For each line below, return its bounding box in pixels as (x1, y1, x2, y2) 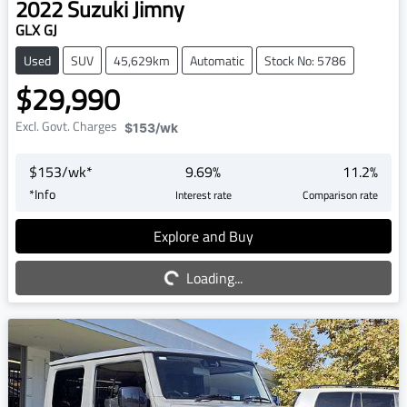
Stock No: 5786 (264, 50, 346, 70)
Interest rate (174, 185, 232, 203)
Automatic (190, 50, 244, 70)
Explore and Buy (154, 224, 253, 247)
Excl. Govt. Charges (15, 115, 117, 135)
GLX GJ (15, 18, 57, 41)
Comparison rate (302, 185, 378, 203)
